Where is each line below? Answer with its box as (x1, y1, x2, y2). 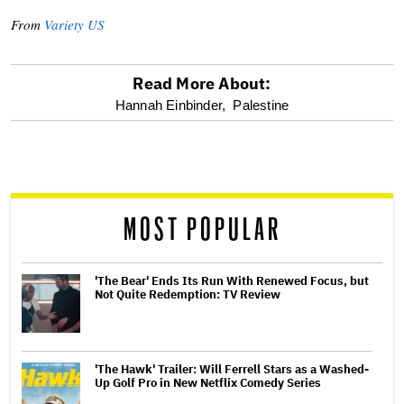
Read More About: (133, 72, 271, 94)
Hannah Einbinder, (115, 96, 226, 113)
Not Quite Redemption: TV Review (95, 286, 280, 302)
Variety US (44, 14, 105, 33)
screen (10, 137, 100, 165)
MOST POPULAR (123, 215, 281, 245)
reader (10, 181, 96, 209)
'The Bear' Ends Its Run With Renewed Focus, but (95, 272, 369, 289)
